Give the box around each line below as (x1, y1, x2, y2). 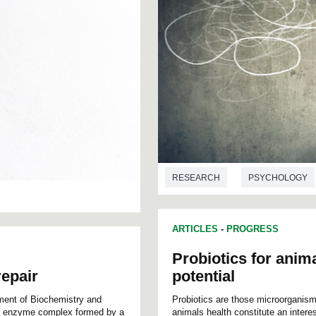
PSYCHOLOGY (248, 172, 308, 183)
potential (172, 267, 235, 285)
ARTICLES (172, 223, 218, 234)
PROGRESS (226, 223, 279, 234)
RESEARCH (172, 172, 220, 183)
